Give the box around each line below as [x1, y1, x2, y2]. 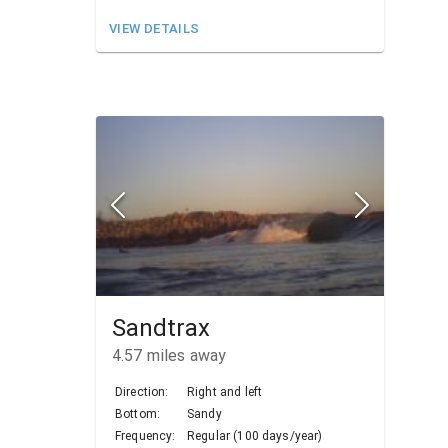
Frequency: [115, 428, 176, 443]
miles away [142, 345, 227, 365]
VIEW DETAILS [109, 20, 200, 36]
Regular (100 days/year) [187, 428, 323, 443]
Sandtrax [112, 313, 210, 342]
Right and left [187, 384, 263, 399]
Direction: [115, 384, 169, 399]
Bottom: [115, 406, 161, 421]
